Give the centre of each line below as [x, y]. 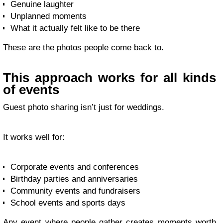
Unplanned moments [49, 16]
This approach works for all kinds [110, 78]
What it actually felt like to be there [75, 28]
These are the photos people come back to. [83, 48]
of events [31, 90]
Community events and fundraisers [75, 191]
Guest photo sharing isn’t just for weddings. [84, 107]
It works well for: [34, 137]
